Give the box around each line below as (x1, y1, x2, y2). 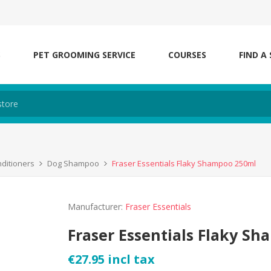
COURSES (168, 49, 206, 60)
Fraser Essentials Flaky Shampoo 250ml (112, 158, 256, 169)
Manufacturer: (68, 201, 123, 212)
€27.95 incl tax (68, 251, 155, 267)
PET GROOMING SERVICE (33, 49, 135, 60)
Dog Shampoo (47, 158, 99, 169)
